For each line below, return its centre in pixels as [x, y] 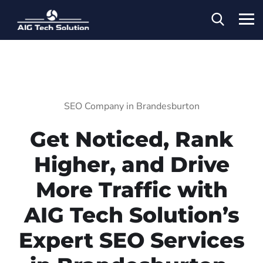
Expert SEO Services [131, 240]
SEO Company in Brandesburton [131, 106]
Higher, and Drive [131, 164]
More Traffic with [131, 189]
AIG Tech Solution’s [131, 215]
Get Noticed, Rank [131, 139]
